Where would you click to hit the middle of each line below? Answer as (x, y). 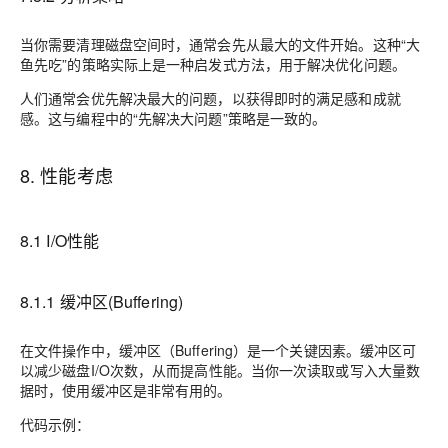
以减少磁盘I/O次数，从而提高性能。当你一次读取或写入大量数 (220, 370)
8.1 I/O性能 (59, 240)
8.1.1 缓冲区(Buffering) (102, 301)
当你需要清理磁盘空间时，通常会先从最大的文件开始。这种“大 (220, 44)
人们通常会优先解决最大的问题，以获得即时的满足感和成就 (210, 98)
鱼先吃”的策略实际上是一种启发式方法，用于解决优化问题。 (213, 64)
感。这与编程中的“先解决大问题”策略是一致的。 (173, 118)
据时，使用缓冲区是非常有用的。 (126, 390)
